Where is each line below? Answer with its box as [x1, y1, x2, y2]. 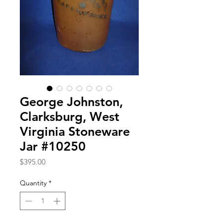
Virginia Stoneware [20, 123, 130, 139]
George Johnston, [20, 94, 123, 109]
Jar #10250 [20, 138, 86, 154]
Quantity [20, 178, 47, 187]
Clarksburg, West [20, 109, 119, 124]
